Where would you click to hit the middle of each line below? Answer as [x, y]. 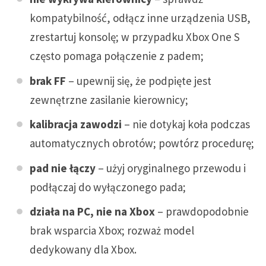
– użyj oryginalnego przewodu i [171, 168]
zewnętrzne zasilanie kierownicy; [109, 99]
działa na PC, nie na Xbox [92, 212]
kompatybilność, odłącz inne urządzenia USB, [140, 18]
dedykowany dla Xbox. [83, 250]
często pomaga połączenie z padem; [117, 56]
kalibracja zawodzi [76, 124]
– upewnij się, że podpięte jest [139, 80]
